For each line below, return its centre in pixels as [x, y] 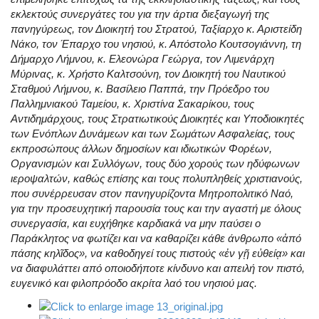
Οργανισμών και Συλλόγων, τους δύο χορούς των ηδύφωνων [155, 164]
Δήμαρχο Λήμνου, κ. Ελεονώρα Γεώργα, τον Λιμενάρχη [142, 59]
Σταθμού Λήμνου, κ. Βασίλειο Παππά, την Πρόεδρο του [140, 89]
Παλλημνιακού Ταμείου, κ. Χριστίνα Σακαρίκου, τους [132, 104]
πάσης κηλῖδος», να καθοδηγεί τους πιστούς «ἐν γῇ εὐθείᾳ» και [158, 253]
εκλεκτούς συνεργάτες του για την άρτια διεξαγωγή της [140, 14]
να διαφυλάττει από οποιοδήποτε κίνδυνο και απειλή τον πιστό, [158, 268]
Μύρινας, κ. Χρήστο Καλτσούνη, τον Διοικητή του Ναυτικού [148, 74]
